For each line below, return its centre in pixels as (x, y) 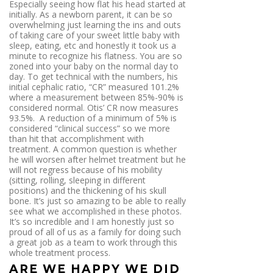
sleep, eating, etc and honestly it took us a (93, 45)
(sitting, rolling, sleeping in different (77, 180)
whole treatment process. (60, 252)
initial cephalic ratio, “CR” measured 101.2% (94, 87)
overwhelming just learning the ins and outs (95, 24)
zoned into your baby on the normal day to (94, 66)
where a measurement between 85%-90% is (96, 97)
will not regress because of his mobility (86, 169)
